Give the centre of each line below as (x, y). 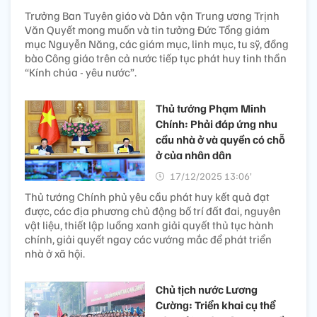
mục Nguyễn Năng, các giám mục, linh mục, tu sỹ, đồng (157, 44)
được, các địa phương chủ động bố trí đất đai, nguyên (153, 211)
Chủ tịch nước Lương (207, 290)
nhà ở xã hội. (55, 254)
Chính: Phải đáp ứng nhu (217, 124)
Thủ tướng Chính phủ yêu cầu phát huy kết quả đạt (147, 197)
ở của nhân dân (194, 155)
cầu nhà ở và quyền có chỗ (220, 140)
